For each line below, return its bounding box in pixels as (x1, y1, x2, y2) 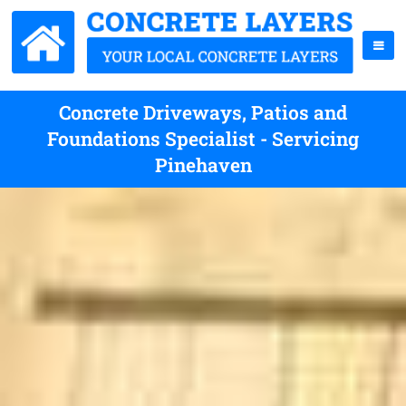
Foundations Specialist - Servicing (47, 126, 359, 151)
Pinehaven (154, 152, 252, 178)
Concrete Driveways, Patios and (59, 100, 347, 125)
